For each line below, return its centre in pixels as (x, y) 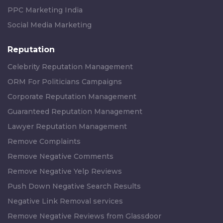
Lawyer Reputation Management (67, 127)
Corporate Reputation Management (72, 97)
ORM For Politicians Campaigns (65, 82)
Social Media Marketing (50, 25)
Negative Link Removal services (65, 201)
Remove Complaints (44, 142)
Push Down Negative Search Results (74, 186)
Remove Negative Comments (60, 157)
